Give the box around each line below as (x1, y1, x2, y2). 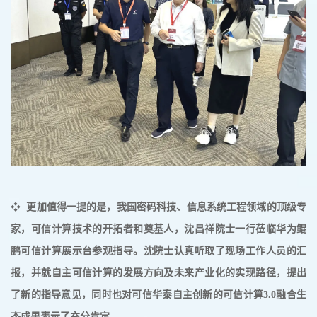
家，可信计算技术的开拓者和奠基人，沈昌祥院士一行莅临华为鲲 (11, 223, 306, 234)
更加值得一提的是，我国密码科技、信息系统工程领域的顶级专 (26, 201, 307, 212)
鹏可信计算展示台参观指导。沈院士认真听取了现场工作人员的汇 (11, 245, 306, 256)
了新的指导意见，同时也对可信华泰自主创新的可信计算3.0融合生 (11, 289, 306, 300)
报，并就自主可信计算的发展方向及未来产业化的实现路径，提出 (11, 267, 306, 278)
